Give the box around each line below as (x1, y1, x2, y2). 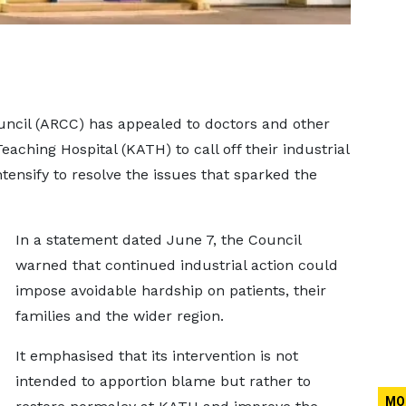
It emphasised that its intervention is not (14, 347, 298, 364)
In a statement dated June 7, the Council (14, 231, 301, 248)
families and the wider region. (14, 307, 224, 324)
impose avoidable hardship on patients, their (14, 282, 326, 299)
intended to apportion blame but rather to (14, 372, 311, 390)
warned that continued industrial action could (14, 256, 338, 274)
